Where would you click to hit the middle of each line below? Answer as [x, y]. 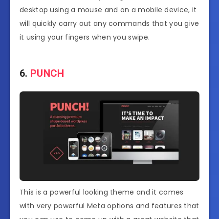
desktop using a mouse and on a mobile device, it [108, 10]
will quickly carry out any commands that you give [109, 23]
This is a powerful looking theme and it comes [102, 192]
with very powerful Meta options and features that [109, 206]
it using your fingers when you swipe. [85, 37]
